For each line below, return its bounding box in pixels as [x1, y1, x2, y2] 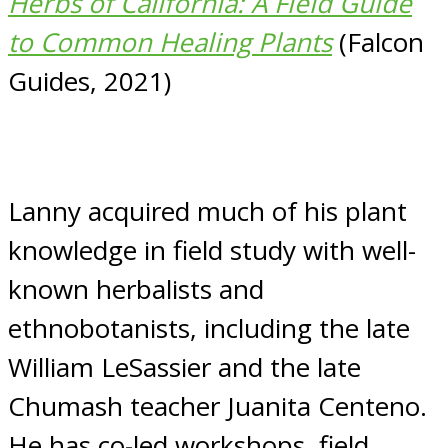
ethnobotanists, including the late [8, 310, 410, 347]
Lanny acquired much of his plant [8, 193, 407, 230]
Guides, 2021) [8, 63, 171, 100]
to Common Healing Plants [8, 24, 332, 61]
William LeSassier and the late [8, 349, 361, 386]
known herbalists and [8, 271, 264, 308]
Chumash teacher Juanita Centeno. [8, 388, 427, 425]
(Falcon [332, 24, 424, 61]
